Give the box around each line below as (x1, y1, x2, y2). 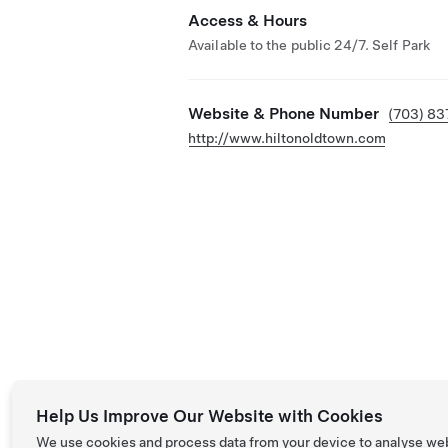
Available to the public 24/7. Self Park (188, 37, 430, 53)
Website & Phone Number (188, 104, 379, 123)
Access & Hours (188, 11, 307, 30)
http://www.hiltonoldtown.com (188, 130, 386, 146)
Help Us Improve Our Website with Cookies (36, 406, 383, 426)
